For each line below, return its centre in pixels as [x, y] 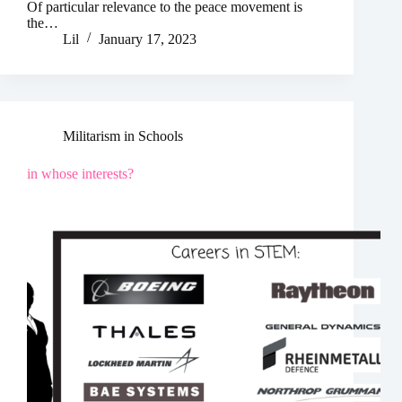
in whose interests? [80, 173]
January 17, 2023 [148, 39]
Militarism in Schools [123, 135]
